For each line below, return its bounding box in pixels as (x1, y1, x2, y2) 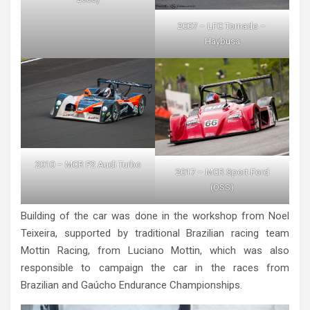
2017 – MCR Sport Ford (175, 166, 269, 177)
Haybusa (204, 36, 240, 47)
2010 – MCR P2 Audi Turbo (35, 158, 141, 170)
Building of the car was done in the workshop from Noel (21, 209, 289, 222)
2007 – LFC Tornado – (178, 21, 266, 32)
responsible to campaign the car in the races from (21, 261, 289, 274)
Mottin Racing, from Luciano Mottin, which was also (21, 244, 289, 257)
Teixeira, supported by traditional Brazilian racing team (21, 226, 289, 239)
